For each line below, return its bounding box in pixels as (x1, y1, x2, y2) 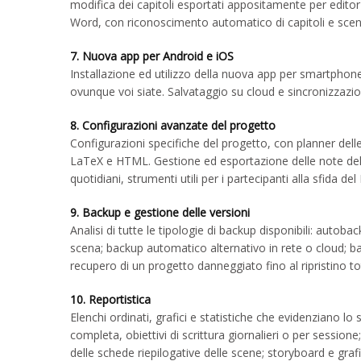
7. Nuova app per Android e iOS (70, 48, 234, 64)
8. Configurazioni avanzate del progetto (70, 118, 276, 133)
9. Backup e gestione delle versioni (70, 205, 250, 220)
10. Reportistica (70, 292, 151, 307)
